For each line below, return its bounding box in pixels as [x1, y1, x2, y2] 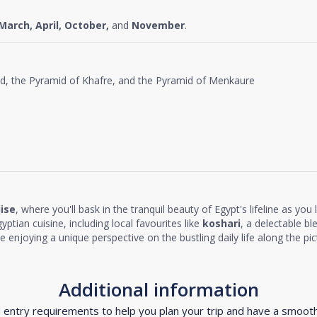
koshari [202, 216, 241, 230]
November [132, 18, 185, 32]
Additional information [58, 276, 259, 302]
